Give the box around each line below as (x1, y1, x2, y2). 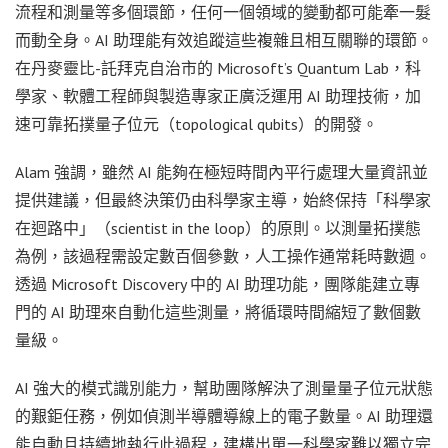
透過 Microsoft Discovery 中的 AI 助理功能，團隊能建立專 (15, 273, 420, 294)
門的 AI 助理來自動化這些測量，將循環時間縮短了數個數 (15, 301, 421, 322)
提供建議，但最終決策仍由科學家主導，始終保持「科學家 (15, 189, 431, 210)
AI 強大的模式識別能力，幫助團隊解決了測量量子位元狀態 (15, 377, 433, 398)
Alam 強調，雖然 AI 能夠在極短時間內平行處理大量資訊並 (15, 161, 428, 182)
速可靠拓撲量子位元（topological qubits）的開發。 (15, 113, 378, 134)
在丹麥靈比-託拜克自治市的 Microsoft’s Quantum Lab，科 (15, 57, 421, 78)
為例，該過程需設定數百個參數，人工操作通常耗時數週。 (15, 245, 431, 266)
